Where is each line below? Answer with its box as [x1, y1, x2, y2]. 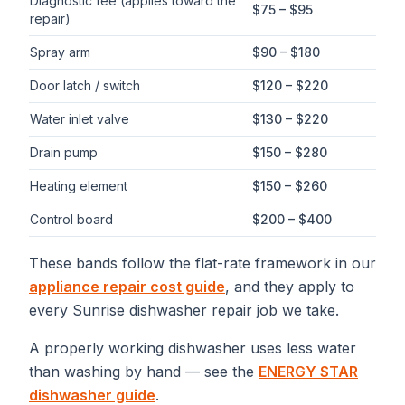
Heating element [30, 178, 127, 193]
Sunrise [72, 301, 125, 319]
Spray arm [30, 44, 90, 60]
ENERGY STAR [259, 363, 358, 381]
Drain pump [30, 145, 98, 160]
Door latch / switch [30, 78, 140, 93]
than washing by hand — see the [29, 363, 259, 381]
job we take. [252, 301, 339, 319]
